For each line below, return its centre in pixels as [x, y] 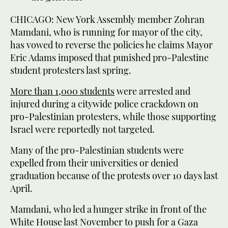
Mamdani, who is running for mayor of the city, [106, 32]
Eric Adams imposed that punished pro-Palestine [109, 57]
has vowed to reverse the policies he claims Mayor [111, 45]
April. [21, 188]
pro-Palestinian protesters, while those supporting [113, 116]
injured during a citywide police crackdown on [104, 104]
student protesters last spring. [71, 70]
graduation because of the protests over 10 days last [114, 175]
